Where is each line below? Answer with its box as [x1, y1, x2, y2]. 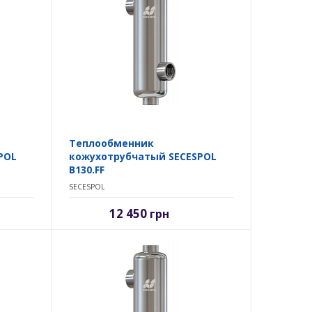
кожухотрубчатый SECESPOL [68, 150, 217, 164]
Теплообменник [68, 136, 154, 150]
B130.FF [68, 163, 104, 177]
